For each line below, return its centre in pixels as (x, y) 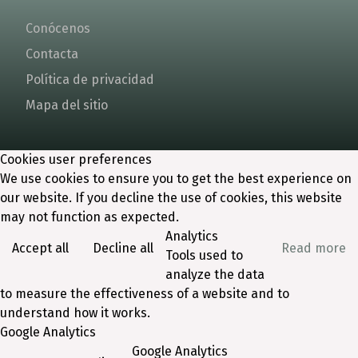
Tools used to (204, 255)
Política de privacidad (90, 80)
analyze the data (215, 274)
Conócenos (58, 28)
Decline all (123, 248)
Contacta (52, 54)
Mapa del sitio (67, 105)
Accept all (40, 248)
